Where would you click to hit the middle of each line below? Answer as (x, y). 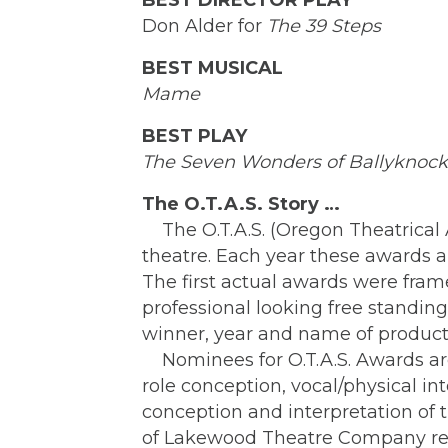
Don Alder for (204, 26)
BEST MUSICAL (212, 68)
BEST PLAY (194, 136)
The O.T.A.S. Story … (241, 204)
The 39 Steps (324, 26)
